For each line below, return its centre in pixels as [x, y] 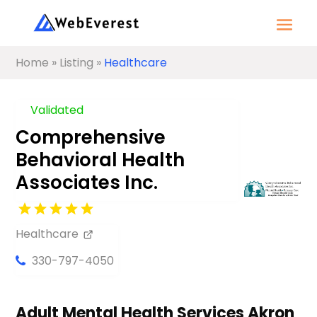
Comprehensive [91, 137]
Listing [77, 63]
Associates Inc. [87, 183]
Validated [57, 110]
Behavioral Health [100, 160]
